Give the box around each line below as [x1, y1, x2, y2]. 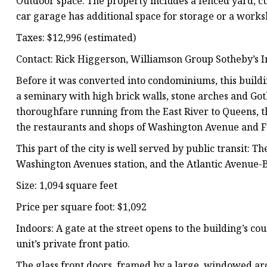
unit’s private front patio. [16, 237, 130, 251]
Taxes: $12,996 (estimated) [16, 31, 136, 45]
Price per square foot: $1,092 [16, 200, 147, 214]
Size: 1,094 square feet [16, 179, 117, 193]
